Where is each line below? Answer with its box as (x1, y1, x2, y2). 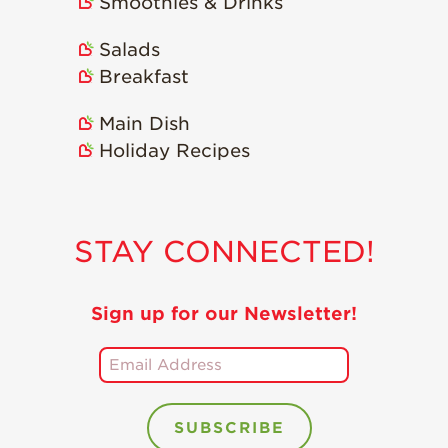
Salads (98, 39, 160, 60)
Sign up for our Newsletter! (91, 303, 357, 324)
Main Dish (98, 113, 190, 134)
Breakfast (98, 66, 189, 87)
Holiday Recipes (98, 140, 250, 161)
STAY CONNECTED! (73, 234, 375, 269)
